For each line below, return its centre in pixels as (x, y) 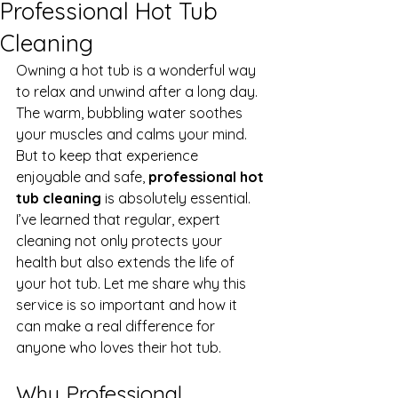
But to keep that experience (109, 155)
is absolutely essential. (178, 198)
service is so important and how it (128, 305)
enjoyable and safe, (82, 177)
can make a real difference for (117, 326)
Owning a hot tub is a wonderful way (138, 70)
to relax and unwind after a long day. (139, 92)
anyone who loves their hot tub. (119, 347)
